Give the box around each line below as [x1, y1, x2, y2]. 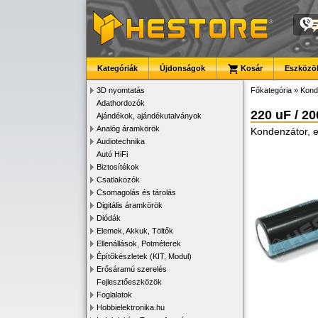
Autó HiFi [97, 150, 128, 158]
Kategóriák [97, 64, 138, 72]
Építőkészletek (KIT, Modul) [97, 252, 192, 261]
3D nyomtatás [97, 86, 145, 94]
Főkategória [251, 86, 292, 94]
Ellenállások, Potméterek [97, 239, 181, 248]
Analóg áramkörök [97, 124, 160, 133]
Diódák [97, 214, 121, 222]
